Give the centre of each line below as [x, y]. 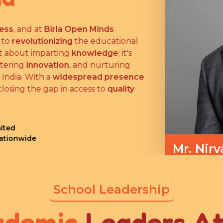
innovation [47, 65]
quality [120, 89]
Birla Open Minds [78, 29]
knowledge [94, 53]
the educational [105, 41]
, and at [28, 29]
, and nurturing [99, 65]
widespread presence [98, 77]
